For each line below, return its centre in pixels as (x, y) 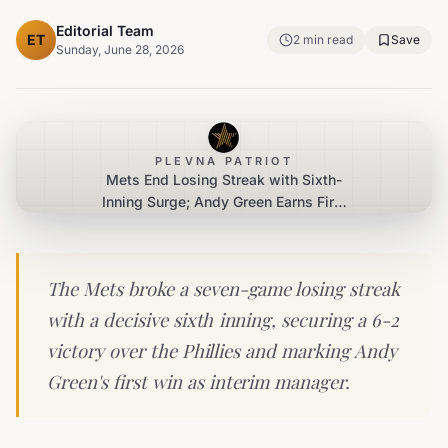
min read (326, 39)
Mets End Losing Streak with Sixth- (224, 179)
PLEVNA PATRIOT (224, 161)
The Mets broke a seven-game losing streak (223, 288)
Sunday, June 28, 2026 (120, 49)
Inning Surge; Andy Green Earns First (224, 201)
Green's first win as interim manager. (199, 381)
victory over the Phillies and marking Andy (222, 350)
